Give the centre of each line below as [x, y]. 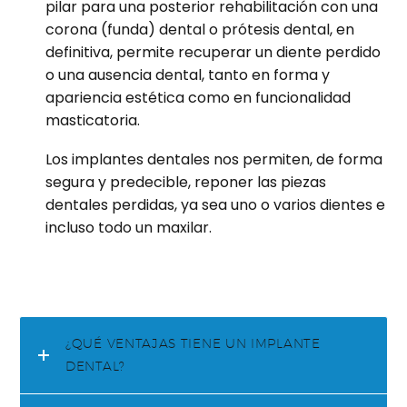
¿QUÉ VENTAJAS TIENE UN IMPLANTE [193, 344]
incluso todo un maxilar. [129, 227]
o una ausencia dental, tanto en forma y [188, 75]
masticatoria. [93, 121]
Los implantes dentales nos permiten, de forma [214, 159]
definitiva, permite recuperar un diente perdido [213, 53]
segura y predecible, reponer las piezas [186, 182]
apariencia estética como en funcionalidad [198, 98]
